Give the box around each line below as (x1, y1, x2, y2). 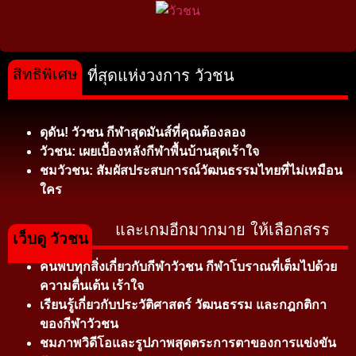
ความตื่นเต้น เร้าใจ (40, 279, 144, 293)
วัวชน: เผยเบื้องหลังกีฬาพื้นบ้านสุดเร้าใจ (40, 144, 259, 158)
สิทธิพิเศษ (13, 65, 78, 83)
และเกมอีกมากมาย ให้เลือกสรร (115, 221, 330, 239)
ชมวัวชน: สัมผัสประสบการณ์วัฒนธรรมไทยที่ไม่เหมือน (40, 163, 342, 177)
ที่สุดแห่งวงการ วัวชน (87, 66, 234, 84)
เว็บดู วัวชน (13, 230, 88, 248)
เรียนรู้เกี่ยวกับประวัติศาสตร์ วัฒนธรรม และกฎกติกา (40, 298, 327, 312)
